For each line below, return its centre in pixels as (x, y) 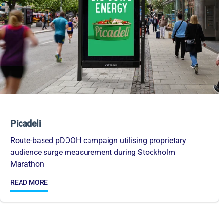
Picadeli (26, 124)
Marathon (27, 164)
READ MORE (29, 183)
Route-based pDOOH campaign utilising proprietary (98, 141)
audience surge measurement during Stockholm (93, 153)
